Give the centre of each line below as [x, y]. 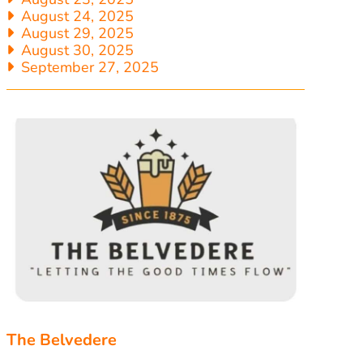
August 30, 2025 [76, 50]
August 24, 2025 [76, 16]
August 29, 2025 [76, 33]
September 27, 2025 [88, 67]
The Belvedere [61, 340]
